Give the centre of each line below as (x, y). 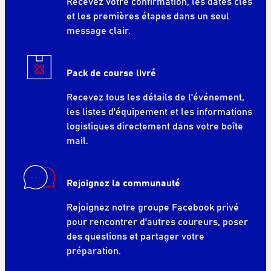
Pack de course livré (114, 72)
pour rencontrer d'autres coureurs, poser (157, 221)
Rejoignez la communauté (126, 182)
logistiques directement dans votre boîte (155, 126)
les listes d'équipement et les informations (159, 111)
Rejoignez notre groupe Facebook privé (152, 207)
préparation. (93, 250)
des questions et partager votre (135, 236)
